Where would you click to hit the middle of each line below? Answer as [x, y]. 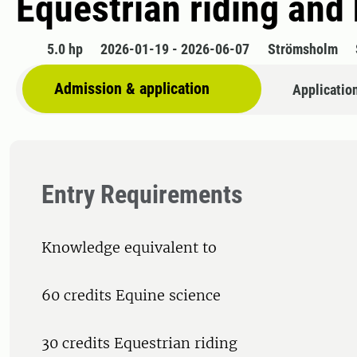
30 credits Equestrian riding [139, 343]
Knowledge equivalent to [129, 248]
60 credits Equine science [131, 296]
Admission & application [132, 89]
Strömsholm [302, 49]
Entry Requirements [142, 195]
